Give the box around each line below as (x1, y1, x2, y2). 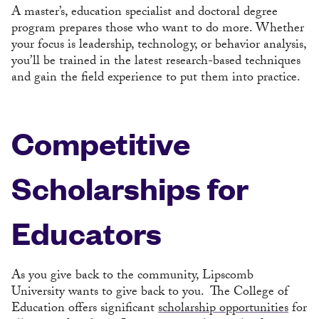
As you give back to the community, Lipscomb (11, 266, 253, 288)
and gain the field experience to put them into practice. (11, 68, 300, 90)
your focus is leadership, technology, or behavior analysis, (11, 35, 306, 57)
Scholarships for (11, 168, 249, 208)
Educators (11, 213, 162, 253)
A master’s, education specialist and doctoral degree (11, 2, 278, 24)
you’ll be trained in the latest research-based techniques (11, 51, 300, 73)
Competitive (11, 123, 190, 163)
